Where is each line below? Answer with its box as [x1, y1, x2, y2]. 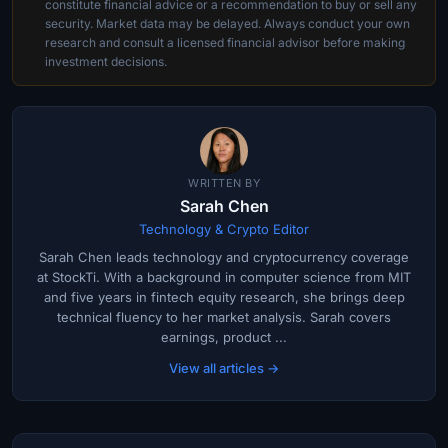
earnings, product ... [161, 328, 287, 345]
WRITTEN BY [188, 175, 260, 190]
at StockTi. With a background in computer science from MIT [37, 268, 411, 285]
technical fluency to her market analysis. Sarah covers [57, 308, 391, 325]
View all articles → [169, 359, 279, 376]
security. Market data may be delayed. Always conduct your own [45, 15, 410, 31]
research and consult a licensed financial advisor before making [45, 34, 405, 50]
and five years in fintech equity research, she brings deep [43, 288, 405, 305]
